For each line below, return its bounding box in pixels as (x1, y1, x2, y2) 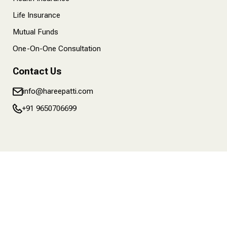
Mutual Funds (13, 27, 58, 36)
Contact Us (13, 66, 61, 77)
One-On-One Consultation (13, 44, 101, 53)
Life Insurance (13, 11, 60, 20)
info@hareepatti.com (23, 87, 93, 96)
